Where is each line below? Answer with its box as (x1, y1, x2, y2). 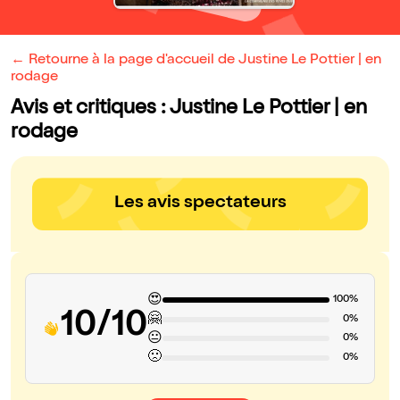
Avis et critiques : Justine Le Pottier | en (11, 99, 367, 121)
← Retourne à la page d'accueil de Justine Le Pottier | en (11, 54, 381, 69)
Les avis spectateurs (113, 195, 287, 213)
